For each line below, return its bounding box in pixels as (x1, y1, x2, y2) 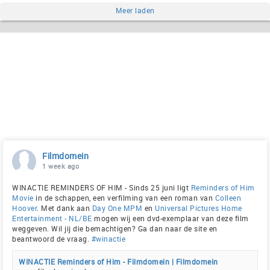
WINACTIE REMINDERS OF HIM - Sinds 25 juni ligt (12, 182, 191, 192)
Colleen (215, 192, 241, 202)
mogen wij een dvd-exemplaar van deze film (92, 213, 249, 223)
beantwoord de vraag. (12, 233, 92, 243)
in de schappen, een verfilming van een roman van (33, 192, 215, 202)
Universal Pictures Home (155, 202, 242, 213)
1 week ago (42, 161, 79, 171)
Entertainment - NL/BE (12, 213, 92, 223)
